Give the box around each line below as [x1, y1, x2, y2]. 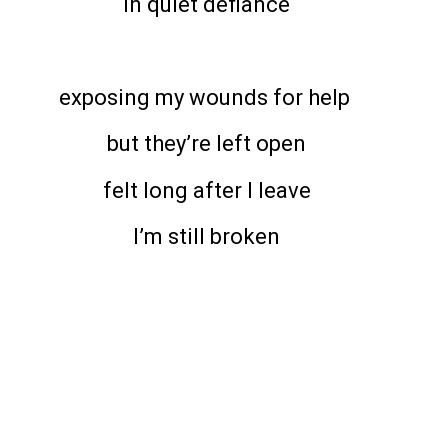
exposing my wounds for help [58, 84, 355, 110]
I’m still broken [133, 224, 280, 250]
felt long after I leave [102, 177, 311, 203]
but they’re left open [107, 131, 306, 157]
